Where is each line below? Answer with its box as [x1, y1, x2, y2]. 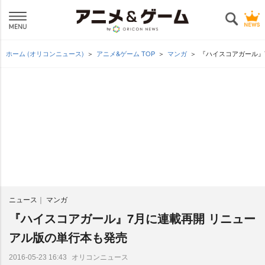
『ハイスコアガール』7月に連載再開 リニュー [9, 209, 256, 227]
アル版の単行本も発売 [9, 228, 127, 245]
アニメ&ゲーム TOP [96, 49, 155, 58]
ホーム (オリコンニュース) [6, 49, 84, 58]
